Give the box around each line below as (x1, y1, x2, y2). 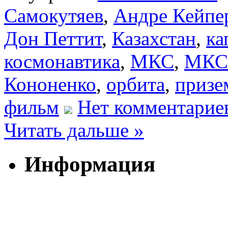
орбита (106, 73, 165, 95)
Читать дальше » (4, 119, 144, 141)
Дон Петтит (4, 27, 102, 49)
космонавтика (4, 50, 120, 72)
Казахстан (112, 27, 196, 49)
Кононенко (4, 73, 96, 95)
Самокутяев (4, 4, 103, 26)
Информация (24, 152, 155, 177)
